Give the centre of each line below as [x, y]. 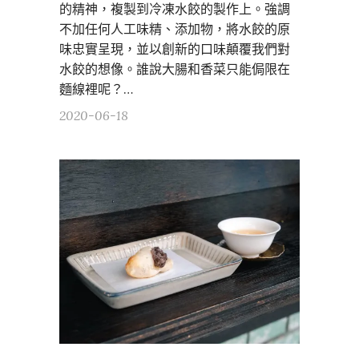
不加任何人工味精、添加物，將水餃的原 [175, 28]
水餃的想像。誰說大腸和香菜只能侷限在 [175, 69]
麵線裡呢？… [96, 89]
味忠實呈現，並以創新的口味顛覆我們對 [175, 48]
